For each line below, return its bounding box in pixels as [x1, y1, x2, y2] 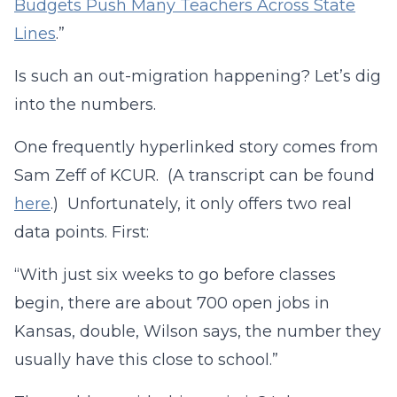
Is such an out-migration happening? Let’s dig [14, 66, 381, 86]
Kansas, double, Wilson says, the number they [14, 322, 381, 341]
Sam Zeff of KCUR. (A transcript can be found [14, 166, 375, 185]
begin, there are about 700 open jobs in [14, 293, 330, 313]
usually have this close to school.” [14, 350, 278, 370]
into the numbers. [14, 95, 156, 114]
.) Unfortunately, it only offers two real [51, 194, 352, 214]
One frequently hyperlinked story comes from [14, 137, 378, 157]
